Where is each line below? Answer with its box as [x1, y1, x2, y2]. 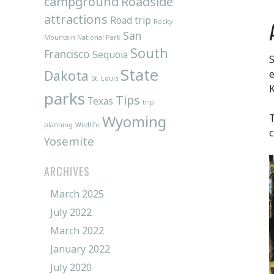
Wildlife [75, 120, 100, 129]
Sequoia [92, 47, 128, 61]
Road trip [110, 13, 151, 27]
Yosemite [44, 133, 94, 149]
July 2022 [50, 205, 92, 219]
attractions [44, 10, 108, 28]
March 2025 [50, 187, 104, 201]
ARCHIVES [44, 163, 90, 179]
